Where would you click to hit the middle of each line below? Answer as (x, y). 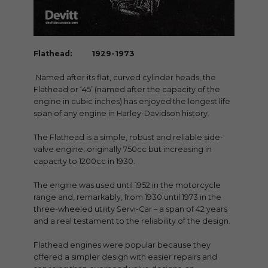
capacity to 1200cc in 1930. (84, 162)
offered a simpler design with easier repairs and (125, 257)
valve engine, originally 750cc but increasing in (123, 150)
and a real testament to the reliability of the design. (132, 221)
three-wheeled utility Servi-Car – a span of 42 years (130, 209)
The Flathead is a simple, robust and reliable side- (128, 138)
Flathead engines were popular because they (122, 245)
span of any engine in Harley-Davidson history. (121, 114)
